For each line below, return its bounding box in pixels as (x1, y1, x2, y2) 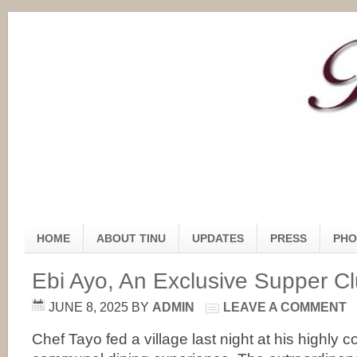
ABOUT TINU (96, 232, 166, 245)
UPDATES (192, 232, 244, 245)
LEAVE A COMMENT (223, 300, 347, 314)
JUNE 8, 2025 (49, 300, 128, 314)
